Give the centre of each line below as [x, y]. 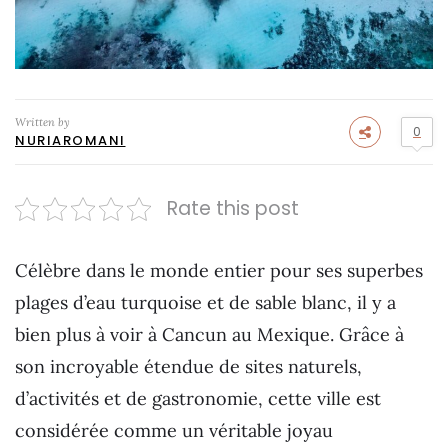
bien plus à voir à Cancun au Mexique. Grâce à [209, 335]
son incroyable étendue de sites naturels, [188, 367]
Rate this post [233, 209]
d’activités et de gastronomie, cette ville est [198, 399]
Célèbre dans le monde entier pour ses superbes [219, 271]
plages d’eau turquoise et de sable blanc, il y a [205, 303]
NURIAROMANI [70, 141]
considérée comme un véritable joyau [174, 431]
